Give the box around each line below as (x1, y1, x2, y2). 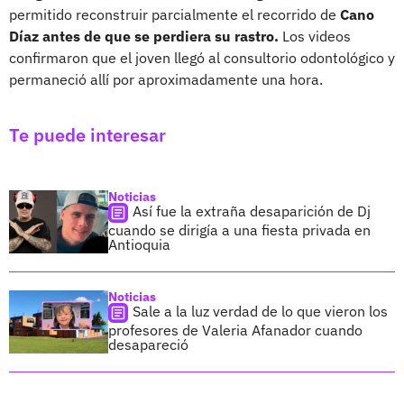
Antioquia (108, 234, 170, 253)
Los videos (279, 26, 351, 45)
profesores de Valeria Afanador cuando (108, 320, 363, 339)
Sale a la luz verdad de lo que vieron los (133, 301, 388, 320)
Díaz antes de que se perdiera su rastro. (9, 26, 279, 45)
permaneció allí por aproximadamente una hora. (9, 69, 323, 88)
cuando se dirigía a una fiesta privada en (108, 220, 371, 239)
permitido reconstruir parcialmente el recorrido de (9, 5, 340, 23)
